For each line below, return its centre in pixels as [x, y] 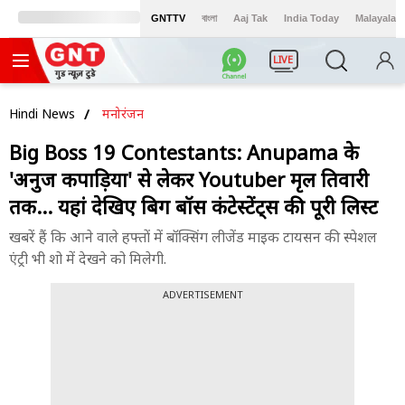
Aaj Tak [250, 18]
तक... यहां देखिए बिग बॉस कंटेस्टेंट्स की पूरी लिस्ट [193, 206]
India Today [311, 18]
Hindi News [42, 113]
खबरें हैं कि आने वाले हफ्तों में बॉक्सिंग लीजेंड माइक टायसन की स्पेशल [193, 237]
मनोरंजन [123, 113]
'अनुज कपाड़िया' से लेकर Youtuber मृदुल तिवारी [189, 179]
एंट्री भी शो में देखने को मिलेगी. [88, 259]
